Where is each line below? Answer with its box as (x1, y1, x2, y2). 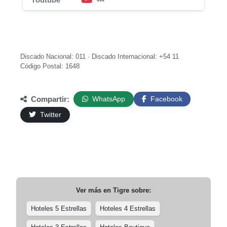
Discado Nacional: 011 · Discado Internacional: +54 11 (20, 53, 179, 60)
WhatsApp (90, 95, 125, 103)
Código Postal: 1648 (20, 62, 80, 70)
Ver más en (76, 186, 113, 194)
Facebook (148, 95, 182, 103)
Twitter (38, 110, 61, 119)
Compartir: (29, 94, 69, 103)
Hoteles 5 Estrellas (31, 205, 87, 212)
